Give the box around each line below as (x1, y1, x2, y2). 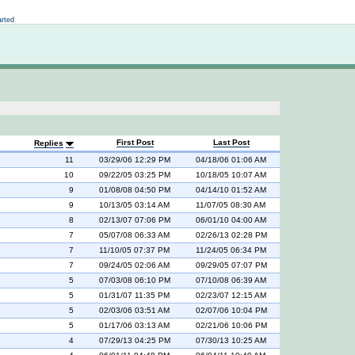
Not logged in (86, 4, 136, 13)
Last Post (213, 138, 250, 147)
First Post (116, 138, 154, 147)
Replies (34, 139, 63, 147)
